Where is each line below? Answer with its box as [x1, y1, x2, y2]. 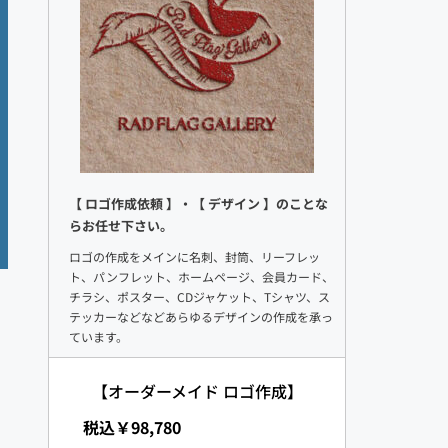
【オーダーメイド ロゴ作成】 [91, 379, 303, 404]
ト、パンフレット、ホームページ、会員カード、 [69, 268, 335, 286]
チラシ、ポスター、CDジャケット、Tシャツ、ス [69, 288, 331, 306]
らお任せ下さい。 [69, 216, 174, 236]
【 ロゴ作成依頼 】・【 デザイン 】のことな [69, 194, 329, 214]
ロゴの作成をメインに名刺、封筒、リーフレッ [69, 248, 321, 266]
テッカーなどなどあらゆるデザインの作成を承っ [69, 308, 334, 326]
